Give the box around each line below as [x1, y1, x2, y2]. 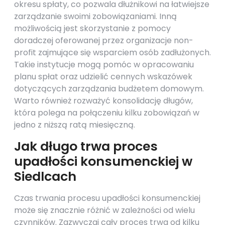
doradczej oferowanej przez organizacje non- [14, 35, 193, 46]
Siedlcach [14, 168, 76, 185]
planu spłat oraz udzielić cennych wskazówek [14, 71, 192, 82]
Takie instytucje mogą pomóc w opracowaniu [14, 59, 194, 70]
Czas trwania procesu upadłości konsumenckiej [14, 192, 200, 204]
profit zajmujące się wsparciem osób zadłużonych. [14, 47, 211, 58]
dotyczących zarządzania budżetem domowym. [14, 83, 204, 94]
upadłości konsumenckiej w [14, 153, 192, 170]
